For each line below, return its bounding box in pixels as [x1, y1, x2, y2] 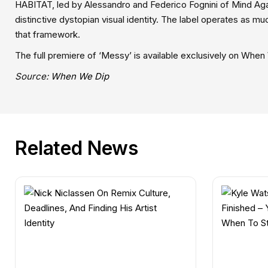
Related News [15, 136, 139, 160]
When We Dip [51, 71, 109, 83]
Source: [15, 71, 51, 83]
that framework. [15, 29, 80, 41]
